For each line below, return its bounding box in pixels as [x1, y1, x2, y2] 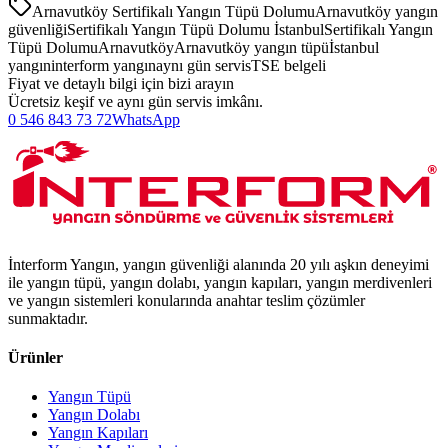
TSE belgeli [251, 56, 326, 74]
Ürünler [8, 348, 63, 366]
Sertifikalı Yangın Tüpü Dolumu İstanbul [67, 20, 324, 38]
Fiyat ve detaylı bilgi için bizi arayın [8, 74, 234, 92]
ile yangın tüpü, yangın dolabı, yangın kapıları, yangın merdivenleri [8, 273, 432, 291]
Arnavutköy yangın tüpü [174, 38, 329, 56]
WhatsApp [112, 110, 180, 128]
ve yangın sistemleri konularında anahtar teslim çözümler [8, 291, 365, 309]
